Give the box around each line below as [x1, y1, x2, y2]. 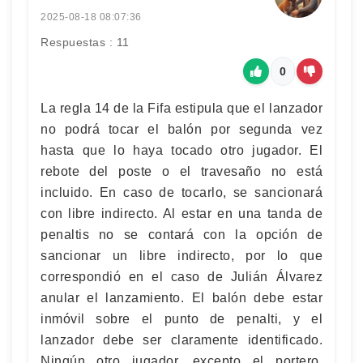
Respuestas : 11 [41, 35, 130, 49]
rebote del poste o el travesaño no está [41, 164, 322, 178]
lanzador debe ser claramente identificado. [41, 332, 322, 347]
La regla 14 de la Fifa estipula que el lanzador [41, 100, 322, 115]
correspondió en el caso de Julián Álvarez [41, 269, 322, 284]
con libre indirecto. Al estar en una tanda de [41, 206, 322, 220]
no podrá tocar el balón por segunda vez [41, 122, 322, 136]
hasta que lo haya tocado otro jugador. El [41, 143, 322, 157]
